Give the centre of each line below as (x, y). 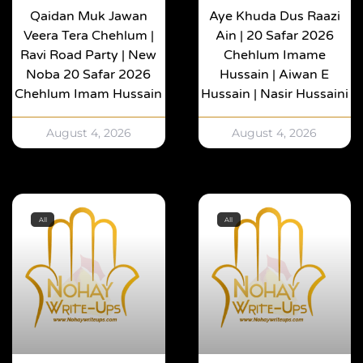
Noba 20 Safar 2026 (89, 75)
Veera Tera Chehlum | (88, 36)
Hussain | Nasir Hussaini (274, 94)
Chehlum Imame (274, 56)
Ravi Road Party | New (89, 56)
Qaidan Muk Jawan (88, 17)
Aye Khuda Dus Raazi (274, 17)
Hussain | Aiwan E (275, 75)
